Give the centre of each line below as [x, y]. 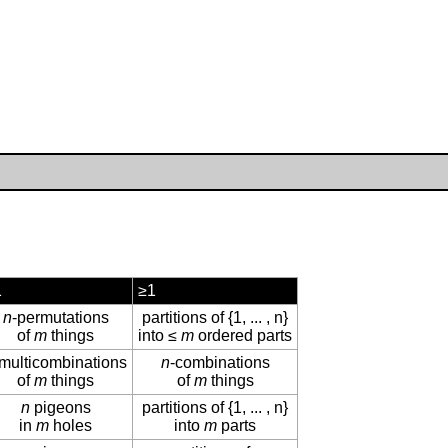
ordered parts [243, 336]
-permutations [60, 318]
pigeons [60, 408]
